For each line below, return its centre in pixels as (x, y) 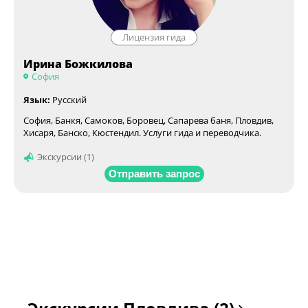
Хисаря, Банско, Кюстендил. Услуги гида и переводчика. (142, 133)
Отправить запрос (154, 174)
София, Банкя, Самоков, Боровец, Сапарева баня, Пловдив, (148, 121)
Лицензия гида (154, 37)
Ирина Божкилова (78, 64)
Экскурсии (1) (66, 157)
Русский (68, 100)
